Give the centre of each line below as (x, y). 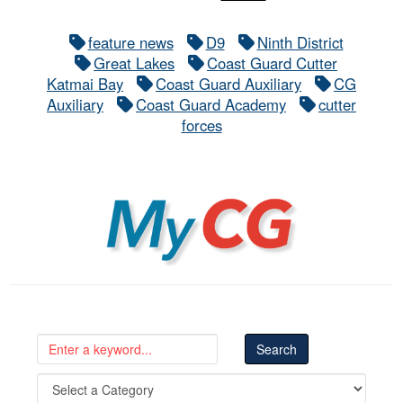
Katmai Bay (85, 83)
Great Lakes (134, 63)
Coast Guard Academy (211, 104)
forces (201, 125)
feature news (130, 42)
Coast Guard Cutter (272, 63)
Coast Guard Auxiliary (228, 83)
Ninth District (300, 42)
